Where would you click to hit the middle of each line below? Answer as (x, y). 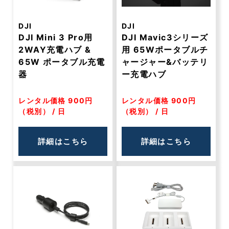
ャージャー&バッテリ (165, 62)
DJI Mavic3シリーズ (165, 37)
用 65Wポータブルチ (165, 50)
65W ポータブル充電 (62, 62)
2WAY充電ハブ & (55, 50)
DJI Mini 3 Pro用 (56, 37)
